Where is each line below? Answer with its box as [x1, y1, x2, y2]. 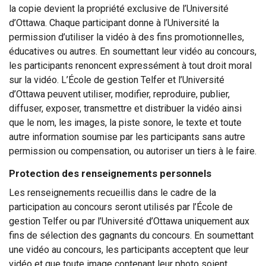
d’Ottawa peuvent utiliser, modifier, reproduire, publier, [9, 88, 230, 100]
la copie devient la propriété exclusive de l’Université [9, 2, 229, 14]
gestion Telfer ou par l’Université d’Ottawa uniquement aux [9, 215, 249, 227]
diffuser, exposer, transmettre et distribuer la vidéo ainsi [9, 102, 242, 114]
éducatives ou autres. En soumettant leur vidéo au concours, [9, 45, 256, 57]
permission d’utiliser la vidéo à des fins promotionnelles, [9, 31, 244, 43]
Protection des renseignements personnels [9, 167, 211, 179]
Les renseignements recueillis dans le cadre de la [9, 186, 216, 198]
